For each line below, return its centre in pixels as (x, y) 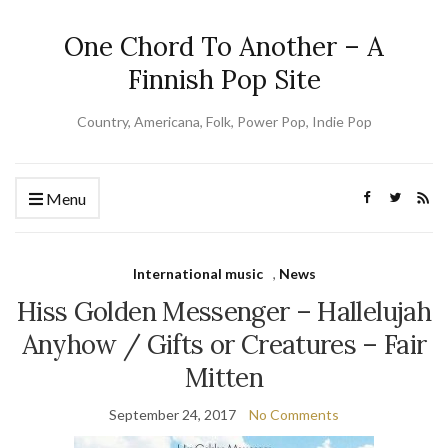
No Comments (294, 414)
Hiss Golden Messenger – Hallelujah (224, 311)
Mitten (224, 377)
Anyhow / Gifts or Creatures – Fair (224, 344)
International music (197, 273)
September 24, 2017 (172, 414)
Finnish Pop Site (224, 79)
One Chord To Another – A (224, 46)
